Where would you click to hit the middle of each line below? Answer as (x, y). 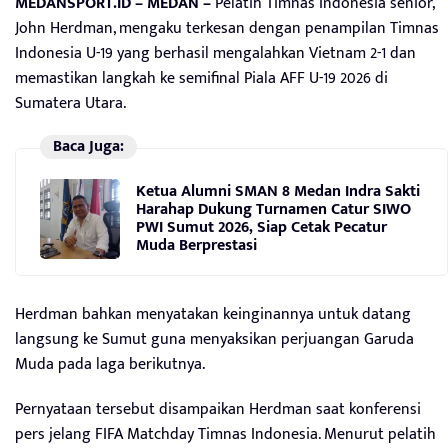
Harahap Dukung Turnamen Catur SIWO (273, 210)
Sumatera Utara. (70, 103)
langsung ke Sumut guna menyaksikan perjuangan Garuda (214, 339)
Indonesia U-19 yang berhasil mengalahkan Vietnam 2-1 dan (215, 53)
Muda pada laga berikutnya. (110, 364)
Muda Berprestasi (196, 246)
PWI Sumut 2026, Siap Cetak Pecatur (261, 228)
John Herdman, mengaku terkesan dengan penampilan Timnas (227, 28)
